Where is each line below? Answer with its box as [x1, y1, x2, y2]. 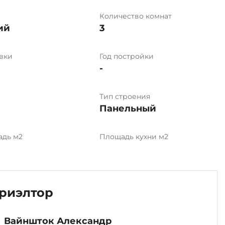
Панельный [99, 103, 156, 114]
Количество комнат [99, 12, 172, 21]
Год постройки [99, 52, 154, 61]
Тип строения [99, 92, 150, 101]
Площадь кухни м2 [99, 132, 168, 141]
